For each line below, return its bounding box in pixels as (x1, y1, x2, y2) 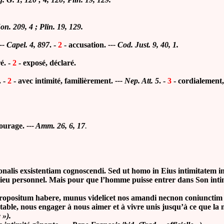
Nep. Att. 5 (124, 76, 159, 85)
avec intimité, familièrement (18, 76, 111, 85)
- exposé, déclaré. (16, 58, 76, 67)
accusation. (68, 40, 108, 49)
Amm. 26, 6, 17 (35, 121, 85, 130)
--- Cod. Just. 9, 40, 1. (108, 40, 178, 49)
